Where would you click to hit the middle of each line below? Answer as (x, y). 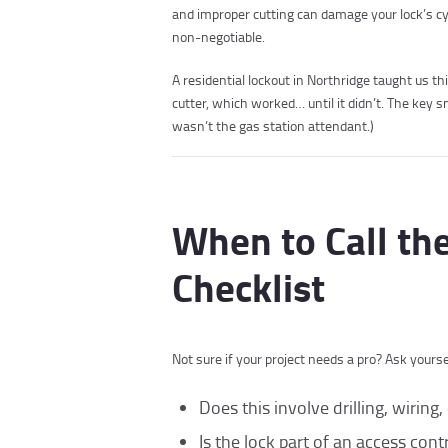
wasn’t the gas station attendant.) (273, 125)
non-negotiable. (218, 36)
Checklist (248, 286)
